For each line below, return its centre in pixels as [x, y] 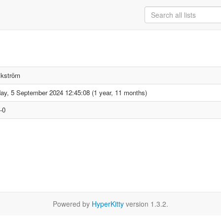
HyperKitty [108, 204]
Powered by [72, 204]
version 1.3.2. [146, 204]
